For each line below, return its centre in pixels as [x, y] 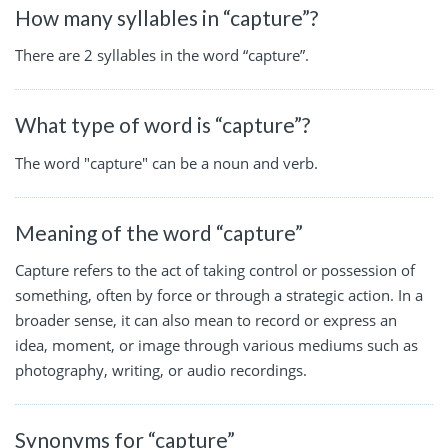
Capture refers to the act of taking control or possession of [215, 270]
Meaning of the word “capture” [159, 232]
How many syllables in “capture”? [166, 17]
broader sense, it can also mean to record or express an [206, 320]
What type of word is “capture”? [162, 125]
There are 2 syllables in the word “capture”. [162, 55]
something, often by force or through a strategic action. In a [219, 295]
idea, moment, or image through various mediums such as [216, 345]
